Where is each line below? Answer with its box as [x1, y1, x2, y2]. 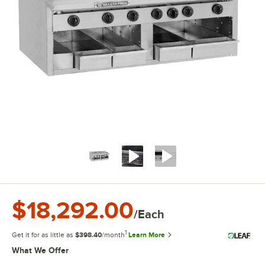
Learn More [128, 231, 165, 239]
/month [102, 231, 125, 239]
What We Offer [12, 245, 69, 255]
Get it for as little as [12, 230, 75, 239]
